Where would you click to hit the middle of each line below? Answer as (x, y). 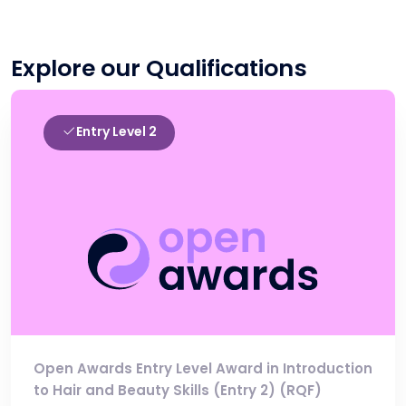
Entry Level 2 (116, 131)
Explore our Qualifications (159, 68)
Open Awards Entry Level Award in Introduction (203, 369)
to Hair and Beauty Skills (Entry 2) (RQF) (178, 391)
